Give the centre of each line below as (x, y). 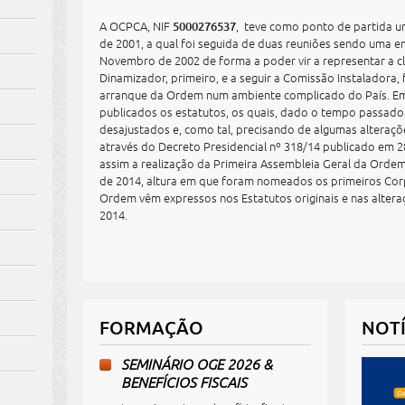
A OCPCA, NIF (136, 26)
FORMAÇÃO (151, 327)
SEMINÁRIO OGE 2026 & (197, 363)
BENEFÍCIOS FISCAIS (184, 381)
